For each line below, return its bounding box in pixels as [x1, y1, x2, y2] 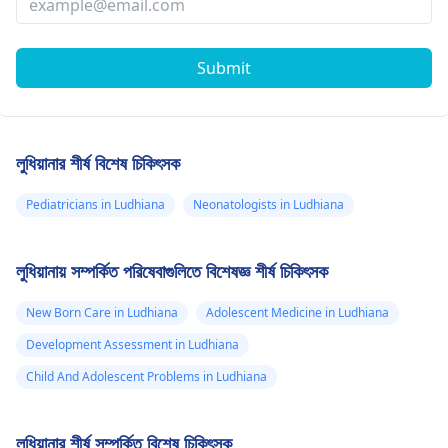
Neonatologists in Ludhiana [193, 196, 344, 213]
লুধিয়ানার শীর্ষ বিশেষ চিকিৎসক [16, 151, 180, 175]
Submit [197, 57, 251, 79]
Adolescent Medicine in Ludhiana [206, 304, 389, 321]
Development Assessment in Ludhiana [26, 336, 239, 353]
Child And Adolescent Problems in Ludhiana [26, 368, 267, 385]
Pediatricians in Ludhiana [26, 196, 165, 213]
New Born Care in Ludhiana [26, 304, 178, 321]
